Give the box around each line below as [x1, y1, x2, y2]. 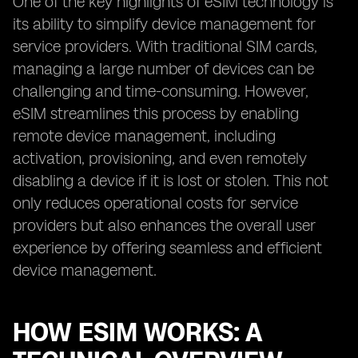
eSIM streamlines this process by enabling [13, 104, 299, 123]
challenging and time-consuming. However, [13, 82, 308, 101]
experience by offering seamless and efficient [13, 238, 322, 257]
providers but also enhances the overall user [13, 216, 316, 235]
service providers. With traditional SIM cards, [13, 37, 317, 56]
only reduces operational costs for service [13, 193, 298, 213]
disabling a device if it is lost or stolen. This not [13, 171, 328, 190]
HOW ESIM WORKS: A [13, 317, 262, 348]
